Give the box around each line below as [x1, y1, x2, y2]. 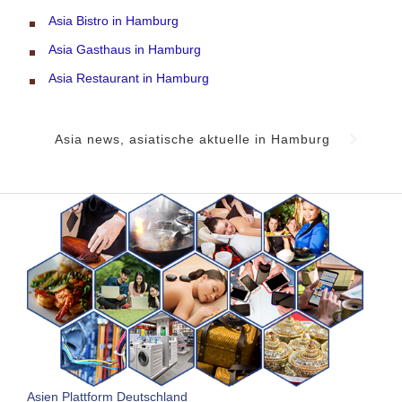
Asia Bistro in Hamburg [48, 13, 179, 28]
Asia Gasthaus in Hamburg [48, 41, 201, 57]
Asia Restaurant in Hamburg [48, 70, 209, 85]
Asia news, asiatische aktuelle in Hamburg [54, 131, 330, 146]
